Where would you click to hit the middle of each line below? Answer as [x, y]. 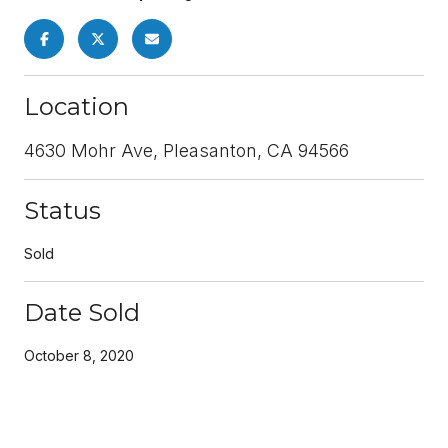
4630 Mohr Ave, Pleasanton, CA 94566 [186, 150]
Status [62, 210]
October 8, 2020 [79, 355]
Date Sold [82, 312]
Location [76, 106]
